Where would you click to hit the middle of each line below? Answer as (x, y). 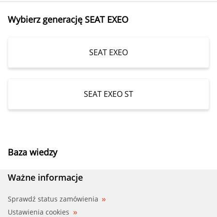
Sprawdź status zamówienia (53, 199)
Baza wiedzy (32, 152)
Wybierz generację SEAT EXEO (68, 19)
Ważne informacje (45, 177)
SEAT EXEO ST (108, 94)
